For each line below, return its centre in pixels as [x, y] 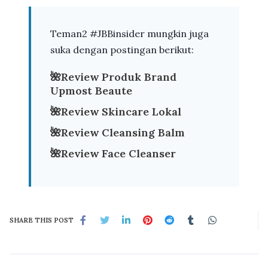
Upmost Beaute [91, 90]
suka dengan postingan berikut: [122, 49]
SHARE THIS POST [42, 220]
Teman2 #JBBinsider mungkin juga [130, 33]
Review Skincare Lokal [121, 111]
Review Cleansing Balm [123, 132]
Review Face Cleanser [118, 153]
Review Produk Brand [119, 77]
